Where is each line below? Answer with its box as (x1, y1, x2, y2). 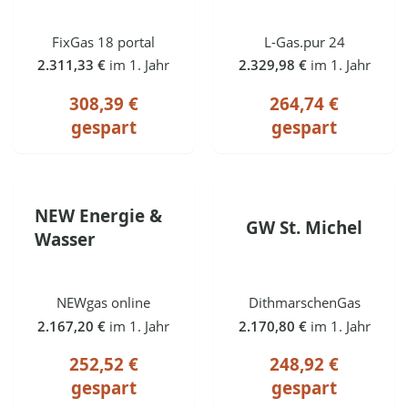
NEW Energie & (34, 204, 162, 229)
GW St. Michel (246, 216, 363, 240)
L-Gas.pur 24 (263, 32, 345, 51)
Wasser (34, 228, 96, 252)
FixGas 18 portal (52, 32, 156, 51)
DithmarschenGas (248, 292, 361, 311)
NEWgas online (56, 292, 151, 311)
